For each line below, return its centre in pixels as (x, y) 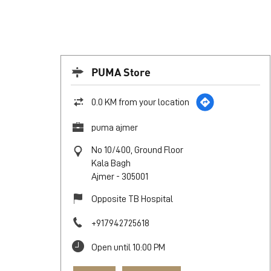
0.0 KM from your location (140, 103)
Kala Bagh (111, 164)
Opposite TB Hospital (132, 199)
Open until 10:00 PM (128, 248)
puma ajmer (114, 128)
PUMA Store (121, 72)
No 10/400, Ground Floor (137, 150)
